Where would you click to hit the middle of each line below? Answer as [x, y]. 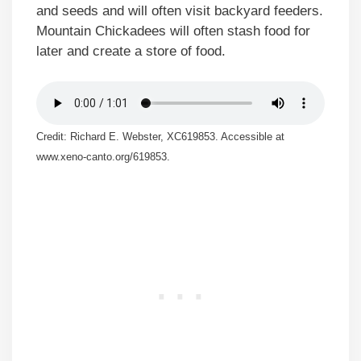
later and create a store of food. [131, 51]
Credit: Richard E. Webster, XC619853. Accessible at [160, 136]
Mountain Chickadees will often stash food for [173, 31]
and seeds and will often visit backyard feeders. [180, 10]
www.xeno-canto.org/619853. [103, 156]
